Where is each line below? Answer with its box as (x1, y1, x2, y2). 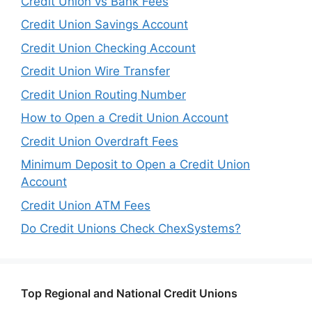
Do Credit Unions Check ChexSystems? (21, 221, 241, 236)
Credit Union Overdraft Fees (21, 134, 178, 148)
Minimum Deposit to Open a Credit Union (21, 157, 250, 172)
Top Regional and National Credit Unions (21, 286, 237, 301)
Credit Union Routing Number (21, 87, 186, 102)
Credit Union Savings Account (21, 17, 188, 32)
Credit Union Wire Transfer (21, 64, 170, 79)
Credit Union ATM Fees (21, 198, 150, 212)
